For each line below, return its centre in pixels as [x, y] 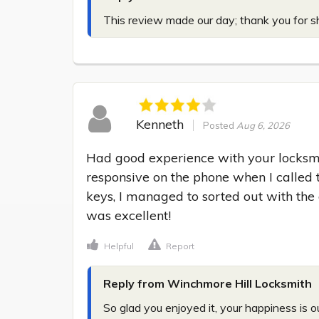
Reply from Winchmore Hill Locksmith [208, 284]
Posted [219, 125]
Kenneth [159, 124]
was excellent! [129, 216]
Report [180, 246]
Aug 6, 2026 [263, 125]
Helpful [119, 246]
